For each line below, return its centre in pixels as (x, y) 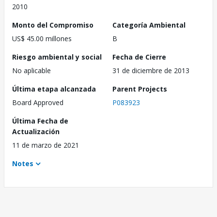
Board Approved (38, 103)
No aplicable (31, 71)
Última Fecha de (40, 121)
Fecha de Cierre (139, 57)
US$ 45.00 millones (42, 39)
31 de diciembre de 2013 (151, 71)
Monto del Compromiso (53, 25)
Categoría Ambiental (149, 25)
